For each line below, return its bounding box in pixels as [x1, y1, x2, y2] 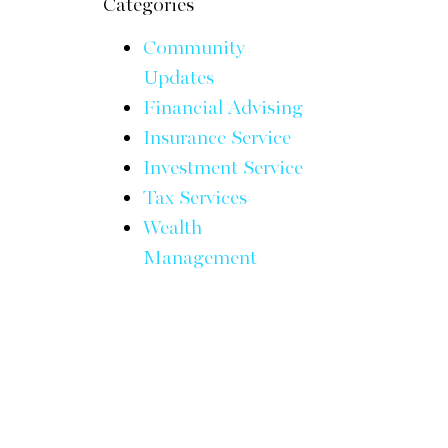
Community [143, 36, 246, 60]
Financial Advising [143, 96, 304, 120]
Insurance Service [143, 126, 292, 150]
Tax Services [143, 186, 248, 210]
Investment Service [143, 156, 304, 180]
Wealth [143, 216, 203, 240]
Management [143, 246, 258, 270]
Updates [143, 66, 215, 90]
